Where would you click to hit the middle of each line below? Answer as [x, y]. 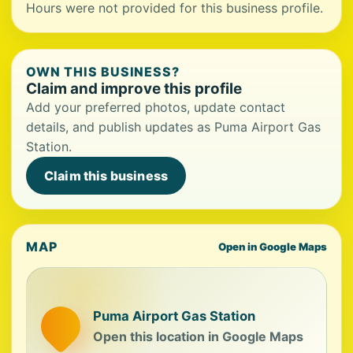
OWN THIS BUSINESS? [103, 72]
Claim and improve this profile [134, 89]
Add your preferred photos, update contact [156, 107]
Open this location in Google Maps [198, 336]
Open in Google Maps [273, 247]
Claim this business [106, 176]
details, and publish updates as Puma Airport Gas [173, 127]
